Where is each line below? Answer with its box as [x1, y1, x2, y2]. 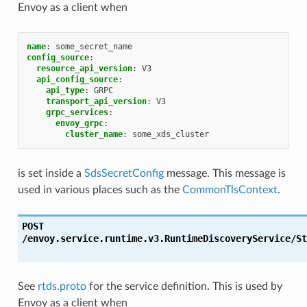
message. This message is [163, 167, 286, 179]
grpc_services [45, 107, 108, 117]
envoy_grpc [55, 118, 103, 128]
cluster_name [64, 129, 123, 139]
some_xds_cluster [132, 129, 209, 139]
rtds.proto [37, 280, 86, 292]
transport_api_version [45, 96, 147, 106]
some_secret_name [55, 41, 132, 51]
